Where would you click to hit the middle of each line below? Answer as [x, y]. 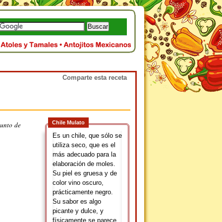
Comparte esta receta [95, 78]
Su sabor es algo [77, 201]
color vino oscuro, [78, 183]
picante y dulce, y [78, 211]
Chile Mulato [68, 122]
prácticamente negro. [83, 192]
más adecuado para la [84, 154]
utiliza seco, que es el [84, 145]
